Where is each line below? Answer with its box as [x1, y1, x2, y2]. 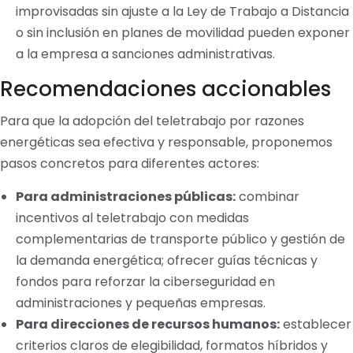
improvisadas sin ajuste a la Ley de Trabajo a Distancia [16, 2, 349, 20]
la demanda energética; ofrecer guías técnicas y [16, 251, 318, 269]
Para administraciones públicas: [16, 188, 236, 206]
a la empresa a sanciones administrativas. [16, 45, 275, 63]
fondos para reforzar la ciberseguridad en [16, 273, 275, 291]
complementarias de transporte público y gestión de [16, 230, 345, 248]
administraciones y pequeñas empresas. [16, 294, 266, 312]
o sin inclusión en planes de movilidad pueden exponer [16, 24, 350, 42]
